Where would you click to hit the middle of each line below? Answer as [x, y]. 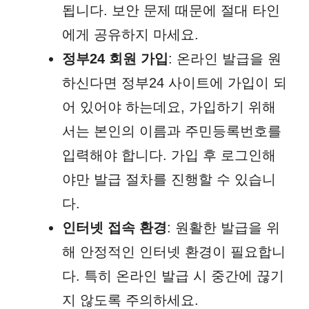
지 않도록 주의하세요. [130, 300]
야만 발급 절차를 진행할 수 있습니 [169, 179]
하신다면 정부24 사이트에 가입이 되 [175, 82]
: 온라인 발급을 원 [225, 58]
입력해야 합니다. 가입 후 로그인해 [169, 155]
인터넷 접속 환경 [114, 227]
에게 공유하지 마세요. [130, 34]
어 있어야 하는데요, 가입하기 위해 [169, 107]
